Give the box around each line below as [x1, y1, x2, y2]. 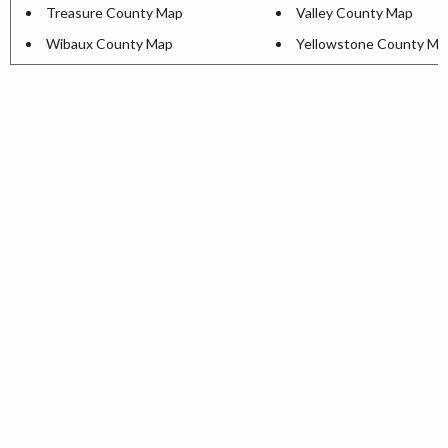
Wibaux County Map [46, 35, 173, 52]
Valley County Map [296, 4, 413, 21]
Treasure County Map [46, 4, 183, 21]
